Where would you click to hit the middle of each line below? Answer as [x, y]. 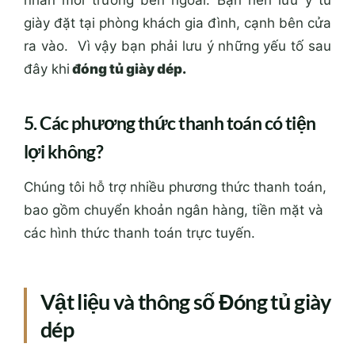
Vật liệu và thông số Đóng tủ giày [186, 302]
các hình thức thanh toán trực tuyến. [139, 233]
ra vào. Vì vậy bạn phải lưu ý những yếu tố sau [177, 46]
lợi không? [64, 151]
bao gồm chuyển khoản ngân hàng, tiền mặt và [174, 210]
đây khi [47, 69]
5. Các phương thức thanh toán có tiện [170, 122]
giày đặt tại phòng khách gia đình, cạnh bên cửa [177, 23]
